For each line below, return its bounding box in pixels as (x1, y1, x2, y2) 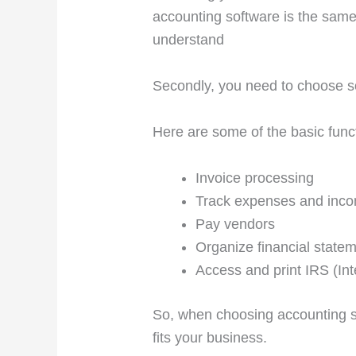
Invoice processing (195, 169, 315, 186)
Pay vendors (195, 215, 276, 232)
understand (153, 32, 225, 48)
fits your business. (153, 329, 272, 346)
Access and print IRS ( (195, 261, 339, 278)
